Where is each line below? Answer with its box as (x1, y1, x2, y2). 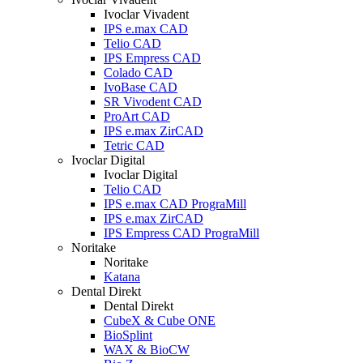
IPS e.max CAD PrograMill (104, 197, 246, 211)
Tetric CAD (104, 139, 164, 152)
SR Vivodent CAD (104, 95, 202, 109)
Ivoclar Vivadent (104, 7, 189, 21)
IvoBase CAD (104, 80, 177, 94)
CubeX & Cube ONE (104, 314, 216, 327)
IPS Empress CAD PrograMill (104, 226, 259, 240)
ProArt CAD (104, 109, 170, 123)
